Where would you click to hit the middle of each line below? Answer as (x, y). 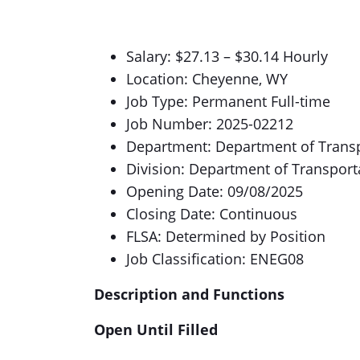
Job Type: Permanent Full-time (228, 101)
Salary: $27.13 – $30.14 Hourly (227, 56)
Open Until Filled (156, 329)
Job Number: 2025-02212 (210, 124)
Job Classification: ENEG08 (215, 259)
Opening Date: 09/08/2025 (215, 191)
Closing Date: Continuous (212, 214)
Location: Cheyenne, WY (207, 79)
